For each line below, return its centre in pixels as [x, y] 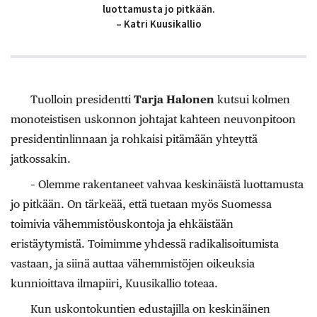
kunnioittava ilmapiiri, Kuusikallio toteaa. [114, 284]
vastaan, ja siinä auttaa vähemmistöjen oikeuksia [133, 264]
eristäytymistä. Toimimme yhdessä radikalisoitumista [145, 244]
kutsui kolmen [252, 100]
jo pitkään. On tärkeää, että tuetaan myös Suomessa [141, 204]
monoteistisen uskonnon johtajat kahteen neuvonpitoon [153, 120]
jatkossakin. [41, 159]
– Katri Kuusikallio [158, 23]
